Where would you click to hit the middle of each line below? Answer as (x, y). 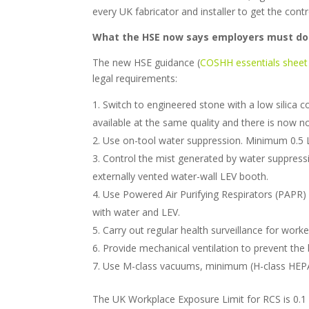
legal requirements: (135, 78)
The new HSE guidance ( (147, 62)
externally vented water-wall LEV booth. (181, 176)
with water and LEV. (137, 212)
